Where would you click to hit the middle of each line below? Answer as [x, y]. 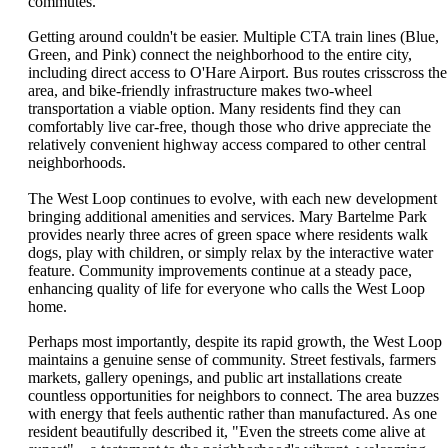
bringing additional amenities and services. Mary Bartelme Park [227, 216]
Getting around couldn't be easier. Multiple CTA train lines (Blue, [233, 37]
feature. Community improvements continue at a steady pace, [220, 270]
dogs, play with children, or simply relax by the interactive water [230, 252]
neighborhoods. [77, 163]
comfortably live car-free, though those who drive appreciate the [229, 127]
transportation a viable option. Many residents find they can [214, 109]
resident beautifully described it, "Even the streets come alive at [226, 432]
